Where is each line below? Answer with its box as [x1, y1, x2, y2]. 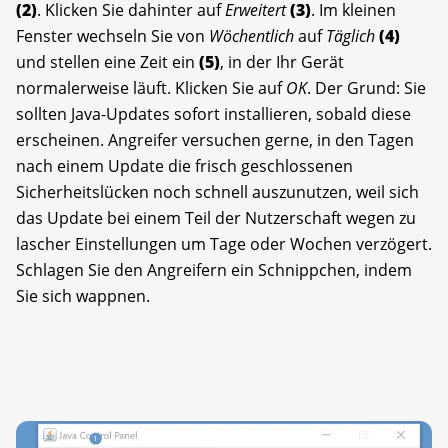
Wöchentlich [209, 24, 294, 47]
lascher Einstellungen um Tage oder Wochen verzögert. [16, 232, 432, 255]
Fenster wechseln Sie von [16, 24, 209, 47]
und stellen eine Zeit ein [16, 50, 199, 73]
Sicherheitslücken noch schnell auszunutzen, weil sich [16, 180, 419, 203]
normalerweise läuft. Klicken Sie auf [16, 76, 286, 99]
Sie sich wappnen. [16, 284, 150, 307]
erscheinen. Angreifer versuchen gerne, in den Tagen [16, 128, 414, 151]
